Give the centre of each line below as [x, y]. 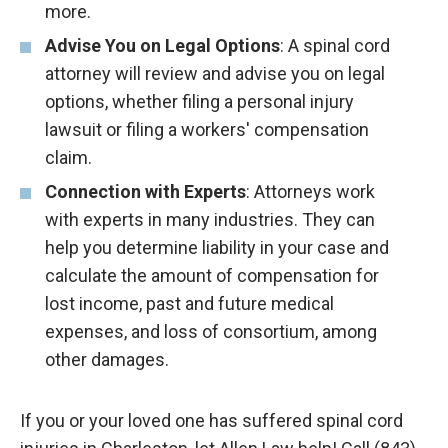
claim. [68, 158]
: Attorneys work [310, 192]
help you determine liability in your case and [217, 248]
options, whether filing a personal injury [199, 102]
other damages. [107, 360]
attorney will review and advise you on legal [215, 74]
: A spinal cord [335, 46]
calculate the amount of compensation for [212, 276]
